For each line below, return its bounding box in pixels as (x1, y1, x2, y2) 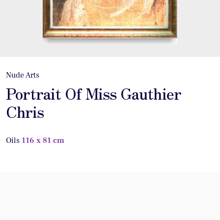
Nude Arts (5, 70, 39, 81)
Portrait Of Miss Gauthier (5, 82, 181, 104)
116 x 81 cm (21, 135, 64, 145)
